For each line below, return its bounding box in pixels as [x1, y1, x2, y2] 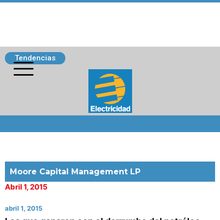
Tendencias [15, 54, 55, 62]
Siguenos [7, 115, 44, 125]
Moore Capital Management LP [10, 167, 140, 176]
